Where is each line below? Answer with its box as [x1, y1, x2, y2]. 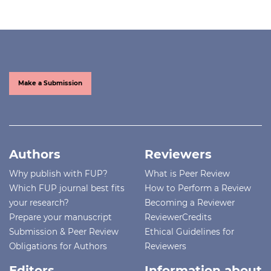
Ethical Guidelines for [145, 226, 234, 237]
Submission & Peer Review [9, 226, 119, 237]
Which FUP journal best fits [9, 183, 125, 193]
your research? [9, 197, 69, 207]
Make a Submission [18, 79, 82, 87]
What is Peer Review [145, 168, 230, 178]
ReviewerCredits [145, 212, 212, 222]
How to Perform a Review [145, 183, 251, 193]
